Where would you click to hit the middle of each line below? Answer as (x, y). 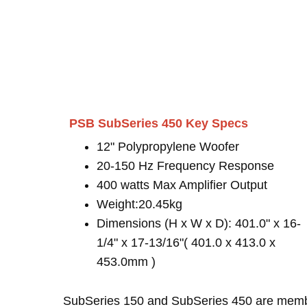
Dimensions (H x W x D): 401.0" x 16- (199, 223)
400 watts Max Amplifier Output (182, 185)
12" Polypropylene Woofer (168, 147)
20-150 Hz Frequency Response (185, 166)
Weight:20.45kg (139, 204)
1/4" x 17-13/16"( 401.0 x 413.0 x (186, 243)
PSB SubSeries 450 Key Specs (159, 123)
